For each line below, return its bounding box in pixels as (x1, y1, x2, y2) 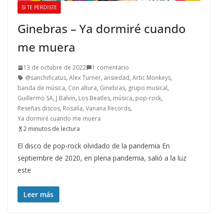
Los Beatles (78, 94, 110, 103)
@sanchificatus (25, 73, 66, 82)
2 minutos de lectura (23, 125, 80, 133)
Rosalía (63, 104, 83, 113)
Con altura (68, 84, 97, 92)
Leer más (23, 190, 54, 200)
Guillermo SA (18, 94, 53, 103)
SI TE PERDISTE (21, 4, 57, 11)
